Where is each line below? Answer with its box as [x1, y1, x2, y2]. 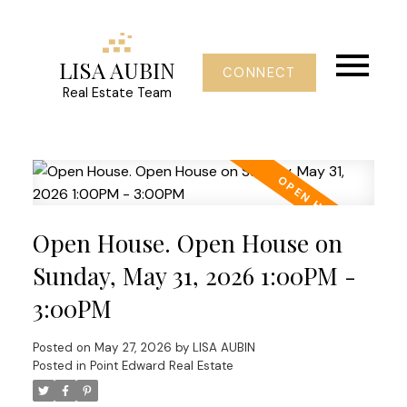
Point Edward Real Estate [89, 357, 233, 373]
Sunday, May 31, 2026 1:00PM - [32, 259, 356, 292]
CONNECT [223, 65, 296, 81]
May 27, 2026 [94, 339, 172, 355]
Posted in [32, 357, 86, 373]
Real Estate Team [63, 84, 173, 102]
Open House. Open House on [32, 226, 342, 259]
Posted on [32, 339, 94, 355]
